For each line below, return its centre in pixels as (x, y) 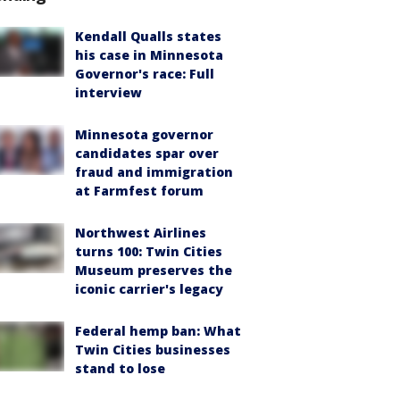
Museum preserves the (154, 270)
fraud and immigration (154, 172)
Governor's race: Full (145, 74)
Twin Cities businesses (153, 350)
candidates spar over (147, 153)
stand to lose (120, 368)
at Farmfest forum (139, 191)
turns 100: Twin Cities (149, 251)
